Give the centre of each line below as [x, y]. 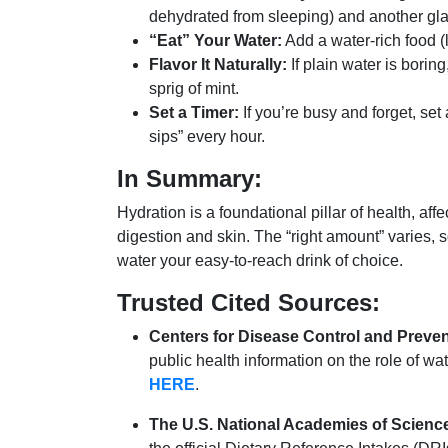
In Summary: [189, 179]
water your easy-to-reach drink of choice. [260, 261]
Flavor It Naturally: [218, 65]
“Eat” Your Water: [215, 41]
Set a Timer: [194, 113]
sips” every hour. [207, 137]
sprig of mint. [194, 89]
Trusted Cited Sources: [248, 303]
